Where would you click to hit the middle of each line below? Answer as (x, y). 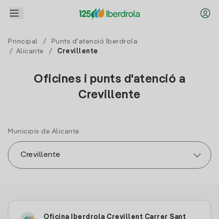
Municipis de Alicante (44, 131)
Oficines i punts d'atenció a (109, 80)
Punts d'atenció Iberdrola (94, 42)
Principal (23, 42)
